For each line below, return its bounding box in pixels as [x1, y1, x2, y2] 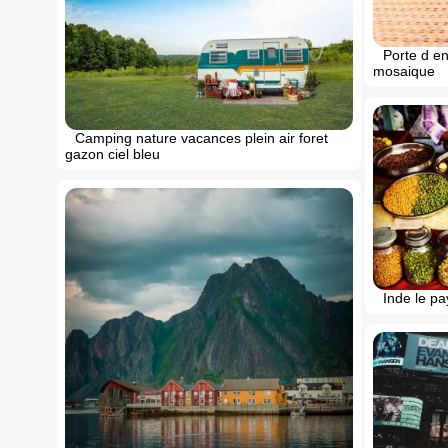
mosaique [372, 63, 435, 80]
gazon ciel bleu [65, 145, 160, 162]
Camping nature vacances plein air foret [75, 129, 328, 146]
